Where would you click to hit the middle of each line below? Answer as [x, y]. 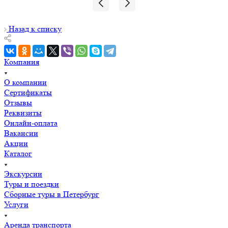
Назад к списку [35, 28]
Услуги [16, 204]
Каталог [18, 153]
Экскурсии [23, 174]
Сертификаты [28, 92]
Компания [22, 62]
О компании [25, 82]
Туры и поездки [32, 184]
